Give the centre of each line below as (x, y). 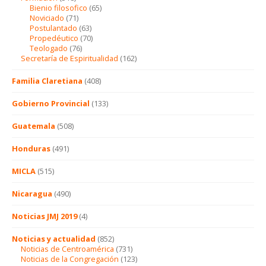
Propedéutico (54, 38)
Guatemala (34, 126)
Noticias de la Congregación (70, 259)
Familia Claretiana (47, 80)
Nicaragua (32, 193)
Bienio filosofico (58, 7)
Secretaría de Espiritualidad (69, 58)
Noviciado (47, 18)
